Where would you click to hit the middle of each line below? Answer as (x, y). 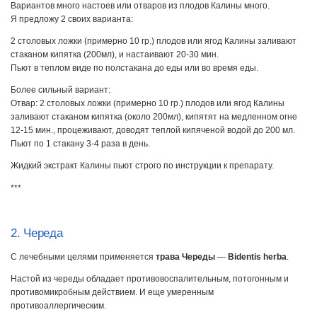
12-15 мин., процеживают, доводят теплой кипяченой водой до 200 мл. (153, 131)
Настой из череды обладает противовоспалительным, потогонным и (150, 279)
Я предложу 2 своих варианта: (72, 19)
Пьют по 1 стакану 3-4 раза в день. (80, 144)
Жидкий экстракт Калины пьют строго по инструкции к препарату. (142, 166)
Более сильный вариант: (60, 90)
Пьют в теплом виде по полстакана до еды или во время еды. (134, 68)
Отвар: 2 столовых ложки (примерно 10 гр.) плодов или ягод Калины (148, 104)
